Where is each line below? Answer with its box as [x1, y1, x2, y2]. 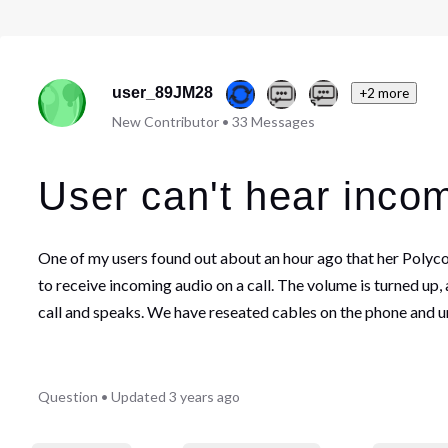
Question [38, 388, 99, 406]
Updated [111, 388, 167, 406]
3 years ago [169, 388, 241, 406]
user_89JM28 [111, 84, 213, 102]
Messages [250, 113, 315, 131]
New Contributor [111, 113, 219, 131]
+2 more [358, 85, 409, 102]
